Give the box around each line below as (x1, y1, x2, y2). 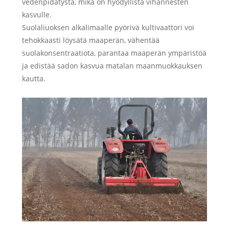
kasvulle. (21, 10, 52, 20)
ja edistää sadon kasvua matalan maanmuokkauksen (21, 61, 202, 71)
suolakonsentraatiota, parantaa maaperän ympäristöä (21, 48, 207, 58)
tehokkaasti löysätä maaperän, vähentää (21, 35, 159, 45)
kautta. (21, 74, 45, 84)
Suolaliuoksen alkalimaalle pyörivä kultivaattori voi (21, 22, 194, 33)
